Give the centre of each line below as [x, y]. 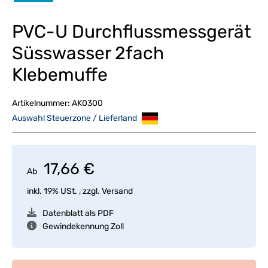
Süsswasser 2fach [88, 53]
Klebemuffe [60, 75]
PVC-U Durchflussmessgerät [132, 32]
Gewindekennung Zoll [83, 226]
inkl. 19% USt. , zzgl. [64, 191]
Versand [117, 191]
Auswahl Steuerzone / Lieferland [75, 118]
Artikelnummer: [42, 103]
